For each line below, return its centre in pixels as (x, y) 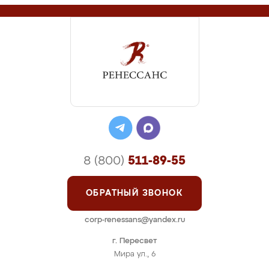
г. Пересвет (134, 241)
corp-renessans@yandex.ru (134, 220)
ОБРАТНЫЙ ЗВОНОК (134, 193)
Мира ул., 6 (134, 254)
